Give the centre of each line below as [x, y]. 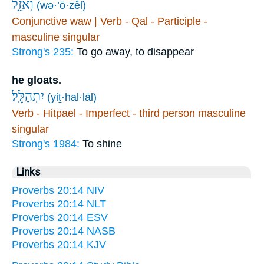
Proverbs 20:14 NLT [59, 204]
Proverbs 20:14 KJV [59, 244]
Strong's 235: [44, 52]
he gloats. [37, 80]
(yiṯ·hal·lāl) [72, 97]
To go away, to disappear [135, 52]
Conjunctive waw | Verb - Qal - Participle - [110, 21]
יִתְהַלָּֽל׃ [28, 96]
